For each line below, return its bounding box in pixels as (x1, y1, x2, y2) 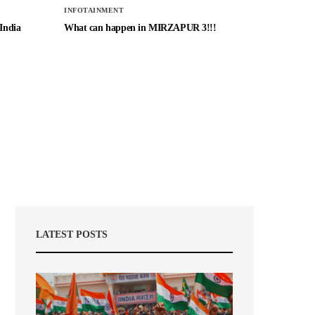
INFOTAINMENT (64, 6, 124, 14)
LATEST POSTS (36, 229, 108, 240)
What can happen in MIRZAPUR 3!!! (64, 22, 217, 33)
